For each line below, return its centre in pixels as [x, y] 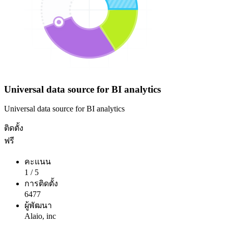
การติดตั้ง [41, 184]
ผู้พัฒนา [38, 206]
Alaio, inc [40, 216]
